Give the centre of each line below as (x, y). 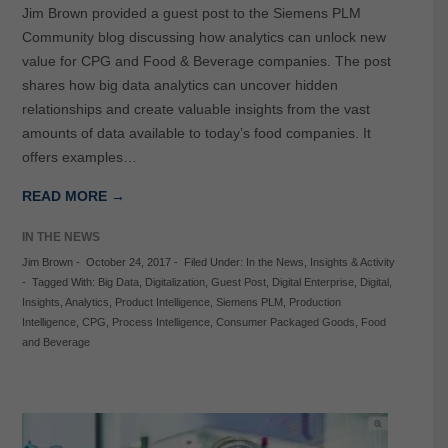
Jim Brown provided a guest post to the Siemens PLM (191, 13)
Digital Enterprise (312, 282)
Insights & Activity (352, 262)
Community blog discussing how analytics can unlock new (203, 37)
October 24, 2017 (128, 262)
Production (314, 302)
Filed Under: (214, 262)
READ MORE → (73, 196)
